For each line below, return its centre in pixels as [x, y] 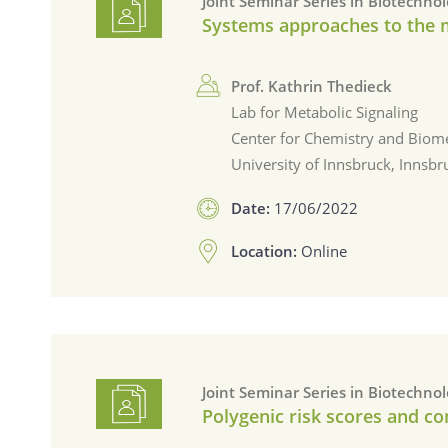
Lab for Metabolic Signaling [325, 112]
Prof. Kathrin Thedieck [312, 86]
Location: [266, 250]
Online [324, 250]
